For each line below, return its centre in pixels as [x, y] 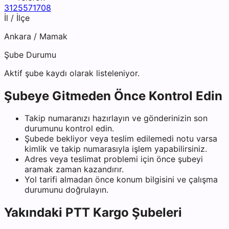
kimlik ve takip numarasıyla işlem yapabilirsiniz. [116, 149]
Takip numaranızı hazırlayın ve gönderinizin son [116, 118]
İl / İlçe [17, 18]
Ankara [18, 36]
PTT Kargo [97, 213]
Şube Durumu [30, 54]
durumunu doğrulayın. [66, 190]
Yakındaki [35, 213]
